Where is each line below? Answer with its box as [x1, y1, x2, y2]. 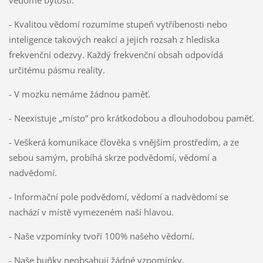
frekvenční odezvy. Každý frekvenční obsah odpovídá [8, 48, 223, 60]
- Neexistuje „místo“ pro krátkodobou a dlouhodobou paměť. [8, 112, 254, 124]
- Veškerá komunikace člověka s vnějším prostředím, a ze [8, 136, 239, 148]
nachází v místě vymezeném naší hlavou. [8, 205, 174, 218]
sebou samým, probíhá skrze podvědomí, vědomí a [8, 151, 217, 163]
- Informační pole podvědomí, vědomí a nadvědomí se [8, 190, 228, 203]
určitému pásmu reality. [8, 63, 105, 76]
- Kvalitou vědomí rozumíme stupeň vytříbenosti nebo [8, 18, 227, 30]
